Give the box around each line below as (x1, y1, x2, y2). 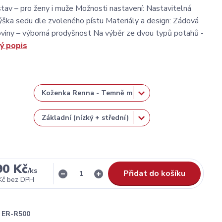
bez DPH (6, 175, 34, 184)
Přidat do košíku (123, 168, 185, 179)
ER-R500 (1, 209, 30, 219)
